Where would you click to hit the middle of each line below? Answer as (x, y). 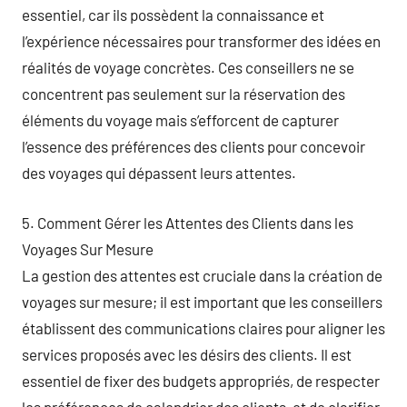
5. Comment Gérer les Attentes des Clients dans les (188, 222)
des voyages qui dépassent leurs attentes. (159, 173)
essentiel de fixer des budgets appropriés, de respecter (201, 380)
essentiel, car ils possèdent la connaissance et (173, 15)
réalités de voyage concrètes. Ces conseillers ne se (188, 67)
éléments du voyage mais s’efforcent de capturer (180, 120)
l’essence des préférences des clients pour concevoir (194, 146)
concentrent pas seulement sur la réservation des (184, 94)
